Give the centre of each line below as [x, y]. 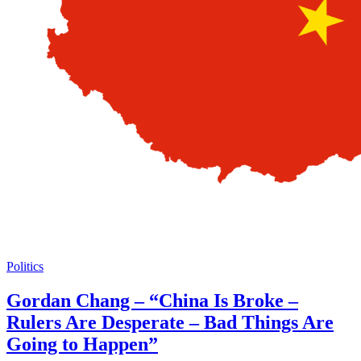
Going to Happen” [82, 344]
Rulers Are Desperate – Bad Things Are [170, 322]
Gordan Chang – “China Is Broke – [152, 300]
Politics [25, 266]
